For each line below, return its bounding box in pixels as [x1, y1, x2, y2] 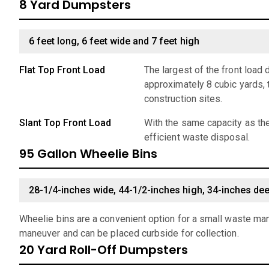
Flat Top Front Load [19, 64, 106, 76]
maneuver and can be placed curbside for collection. [19, 228, 239, 239]
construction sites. [144, 93, 223, 104]
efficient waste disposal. [144, 131, 250, 143]
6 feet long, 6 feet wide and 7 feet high [29, 35, 199, 47]
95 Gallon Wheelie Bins [19, 145, 157, 162]
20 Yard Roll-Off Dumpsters [19, 241, 188, 258]
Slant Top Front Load [19, 117, 112, 128]
